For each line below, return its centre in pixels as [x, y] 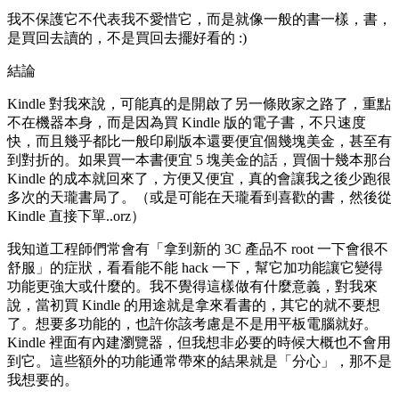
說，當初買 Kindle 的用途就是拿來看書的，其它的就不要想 [194, 305]
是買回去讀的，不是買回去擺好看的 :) [127, 38]
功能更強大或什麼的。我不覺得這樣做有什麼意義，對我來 [192, 287]
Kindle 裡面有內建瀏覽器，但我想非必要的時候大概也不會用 [199, 343]
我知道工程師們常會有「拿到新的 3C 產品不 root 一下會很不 [198, 249]
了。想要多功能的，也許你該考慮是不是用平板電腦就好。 [192, 324]
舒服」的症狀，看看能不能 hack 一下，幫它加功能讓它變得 [195, 268]
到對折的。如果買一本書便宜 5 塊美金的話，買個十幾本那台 [199, 160]
